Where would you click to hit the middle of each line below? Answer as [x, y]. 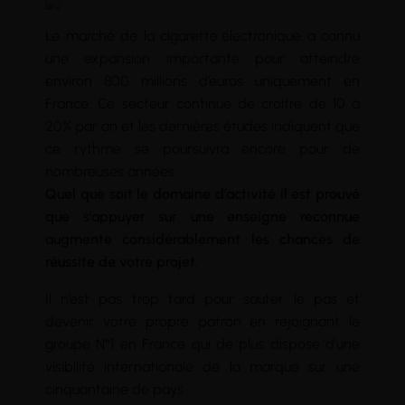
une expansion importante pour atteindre [202, 58]
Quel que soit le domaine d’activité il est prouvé [202, 193]
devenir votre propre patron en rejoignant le [202, 321]
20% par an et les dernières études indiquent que [202, 126]
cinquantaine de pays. [116, 389]
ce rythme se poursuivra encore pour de [202, 148]
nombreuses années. [111, 171]
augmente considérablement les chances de [202, 239]
